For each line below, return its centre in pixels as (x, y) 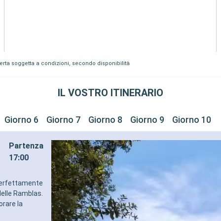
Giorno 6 (21, 120)
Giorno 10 (192, 120)
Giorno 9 (147, 120)
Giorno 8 (105, 120)
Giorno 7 (63, 120)
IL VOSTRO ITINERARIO (110, 93)
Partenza (26, 146)
